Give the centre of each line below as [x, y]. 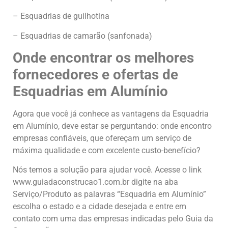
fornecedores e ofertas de [95, 75]
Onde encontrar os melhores [103, 58]
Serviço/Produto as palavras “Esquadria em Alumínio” [109, 194]
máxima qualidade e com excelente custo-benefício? [107, 151]
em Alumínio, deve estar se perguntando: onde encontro [112, 126]
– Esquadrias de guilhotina [61, 16]
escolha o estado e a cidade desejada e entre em [99, 207]
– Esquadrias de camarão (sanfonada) [82, 36]
